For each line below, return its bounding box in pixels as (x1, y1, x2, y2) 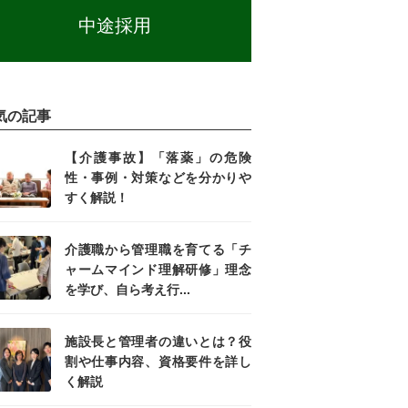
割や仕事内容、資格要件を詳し (65, 354, 251, 370)
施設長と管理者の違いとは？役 (65, 334, 251, 350)
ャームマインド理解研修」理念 (65, 262, 251, 278)
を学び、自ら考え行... (65, 282, 190, 298)
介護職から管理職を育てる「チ (65, 242, 251, 258)
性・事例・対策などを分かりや (65, 170, 251, 186)
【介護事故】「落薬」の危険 (65, 150, 251, 166)
